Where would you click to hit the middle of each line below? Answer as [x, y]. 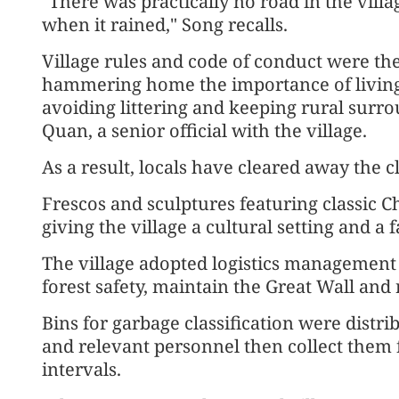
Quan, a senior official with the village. [204, 130]
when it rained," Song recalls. [165, 24]
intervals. [81, 369]
